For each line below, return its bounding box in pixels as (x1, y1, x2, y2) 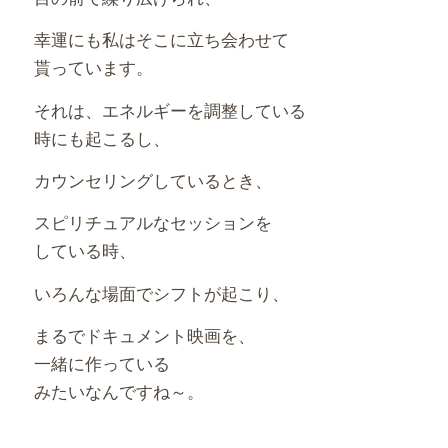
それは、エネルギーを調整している (33, 96, 306, 122)
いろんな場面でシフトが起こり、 (33, 279, 289, 305)
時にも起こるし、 (33, 124, 170, 150)
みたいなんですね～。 (33, 378, 204, 404)
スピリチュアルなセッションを (33, 209, 272, 235)
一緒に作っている (33, 350, 170, 376)
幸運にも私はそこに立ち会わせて (33, 26, 289, 52)
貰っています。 (33, 54, 153, 80)
